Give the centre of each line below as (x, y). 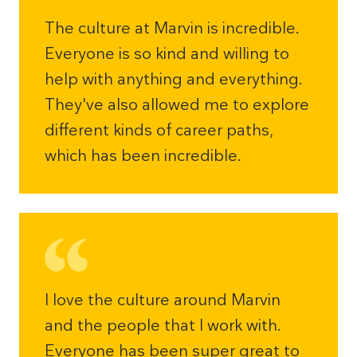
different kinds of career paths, (159, 130)
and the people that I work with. (163, 325)
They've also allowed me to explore (177, 104)
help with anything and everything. (174, 79)
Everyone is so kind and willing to (167, 53)
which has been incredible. (143, 155)
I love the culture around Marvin (163, 300)
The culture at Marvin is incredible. (172, 28)
